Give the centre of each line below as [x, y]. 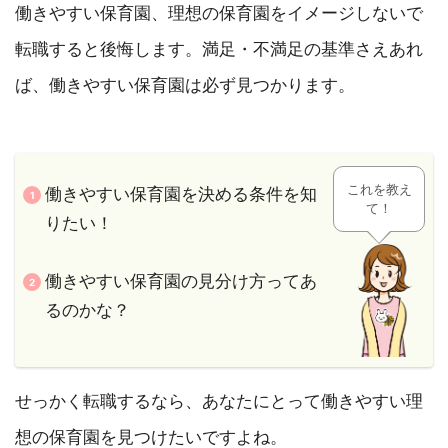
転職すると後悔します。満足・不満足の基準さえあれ [219, 49]
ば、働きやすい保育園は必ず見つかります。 [185, 85]
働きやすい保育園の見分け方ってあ [181, 280]
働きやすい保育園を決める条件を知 [181, 193]
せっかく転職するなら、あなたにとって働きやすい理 [219, 400]
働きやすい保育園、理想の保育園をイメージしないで [219, 13]
